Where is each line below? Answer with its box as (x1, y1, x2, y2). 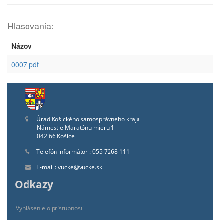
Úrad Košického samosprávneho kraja (35, 115, 140, 123)
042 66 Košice (37, 132, 75, 140)
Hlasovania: (7, 19, 54, 32)
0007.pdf (11, 59, 39, 69)
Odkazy (15, 177, 53, 191)
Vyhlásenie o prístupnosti (16, 204, 84, 212)
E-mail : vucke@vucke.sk (35, 163, 102, 171)
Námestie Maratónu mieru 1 (37, 123, 114, 132)
